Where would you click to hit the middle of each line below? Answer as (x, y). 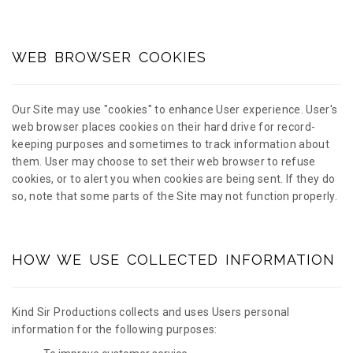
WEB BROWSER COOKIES (109, 57)
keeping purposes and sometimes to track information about (171, 144)
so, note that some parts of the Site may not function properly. (175, 196)
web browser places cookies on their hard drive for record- (164, 127)
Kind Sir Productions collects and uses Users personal (151, 312)
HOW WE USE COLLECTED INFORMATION (173, 260)
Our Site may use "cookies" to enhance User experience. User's (175, 110)
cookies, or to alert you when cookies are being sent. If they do (174, 179)
